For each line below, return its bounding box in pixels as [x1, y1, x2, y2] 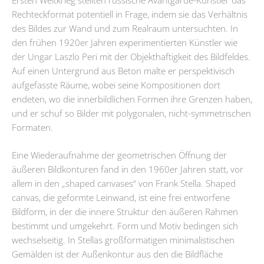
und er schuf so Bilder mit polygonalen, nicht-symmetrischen [12, 107, 251, 119]
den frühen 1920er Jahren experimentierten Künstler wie [12, 36, 237, 48]
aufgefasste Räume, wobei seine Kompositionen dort [12, 78, 220, 91]
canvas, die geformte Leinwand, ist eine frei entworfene [12, 192, 230, 204]
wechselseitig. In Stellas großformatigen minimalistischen [12, 234, 235, 246]
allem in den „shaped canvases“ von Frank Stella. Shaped [12, 177, 236, 190]
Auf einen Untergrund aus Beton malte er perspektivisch [12, 64, 235, 77]
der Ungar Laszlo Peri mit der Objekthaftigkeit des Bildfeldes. [12, 50, 250, 62]
